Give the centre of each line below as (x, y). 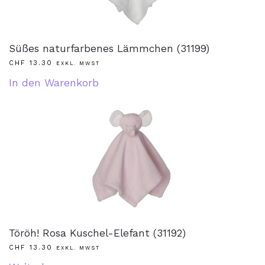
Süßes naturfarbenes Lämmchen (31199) (109, 49)
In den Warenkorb (54, 83)
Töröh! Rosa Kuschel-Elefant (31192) (97, 233)
